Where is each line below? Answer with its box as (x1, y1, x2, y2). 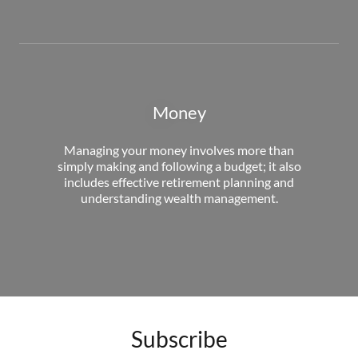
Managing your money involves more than (64, 141, 294, 157)
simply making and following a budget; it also (57, 157, 301, 173)
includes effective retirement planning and (64, 173, 294, 189)
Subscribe (130, 324, 228, 352)
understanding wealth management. (80, 189, 278, 205)
